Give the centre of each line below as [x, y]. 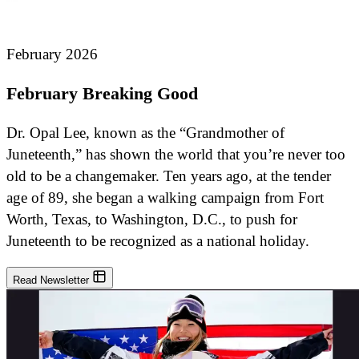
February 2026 [52, 54]
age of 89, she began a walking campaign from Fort [165, 198]
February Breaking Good [102, 94]
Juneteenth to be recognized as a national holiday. [158, 241]
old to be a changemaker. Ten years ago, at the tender [169, 176]
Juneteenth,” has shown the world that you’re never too [176, 155]
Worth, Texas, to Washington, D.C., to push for [152, 220]
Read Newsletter [52, 280]
